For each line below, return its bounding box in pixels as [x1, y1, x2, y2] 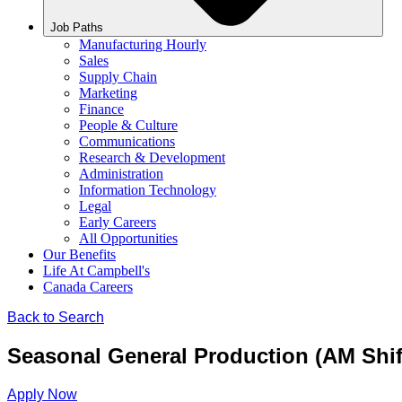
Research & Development [79, 150, 225, 165]
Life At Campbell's [43, 263, 150, 278]
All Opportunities [79, 231, 178, 246]
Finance [79, 101, 124, 117]
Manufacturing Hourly [79, 37, 206, 52]
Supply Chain [79, 69, 157, 84]
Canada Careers [43, 279, 133, 294]
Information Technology [79, 182, 216, 197]
